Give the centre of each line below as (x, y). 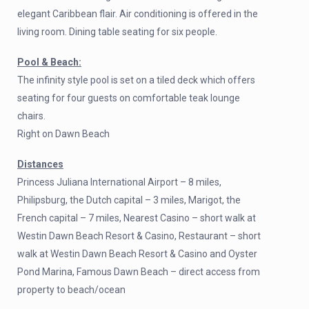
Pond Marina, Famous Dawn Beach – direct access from (139, 272)
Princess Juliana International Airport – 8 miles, (119, 182)
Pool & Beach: (49, 62)
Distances (40, 164)
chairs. (31, 116)
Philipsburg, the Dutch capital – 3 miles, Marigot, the (129, 200)
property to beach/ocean (71, 290)
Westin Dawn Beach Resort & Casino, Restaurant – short (139, 236)
